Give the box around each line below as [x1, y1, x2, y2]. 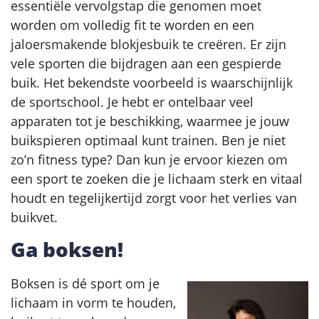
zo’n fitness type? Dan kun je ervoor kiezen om [11, 150, 288, 168]
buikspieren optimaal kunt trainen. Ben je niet [11, 131, 286, 149]
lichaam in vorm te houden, [11, 293, 176, 311]
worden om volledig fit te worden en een [11, 16, 254, 33]
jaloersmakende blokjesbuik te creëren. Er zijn [11, 35, 286, 53]
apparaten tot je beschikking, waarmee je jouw [11, 112, 289, 130]
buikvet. [11, 208, 58, 226]
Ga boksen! [11, 235, 123, 263]
